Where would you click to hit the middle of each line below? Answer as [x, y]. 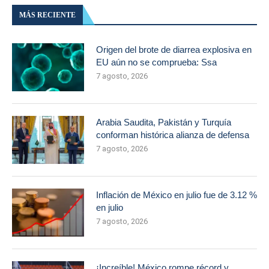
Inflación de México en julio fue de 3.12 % [177, 195]
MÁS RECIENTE [47, 15]
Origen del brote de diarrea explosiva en [174, 50]
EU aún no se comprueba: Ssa [156, 62]
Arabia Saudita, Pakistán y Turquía [164, 122]
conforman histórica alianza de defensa [173, 135]
